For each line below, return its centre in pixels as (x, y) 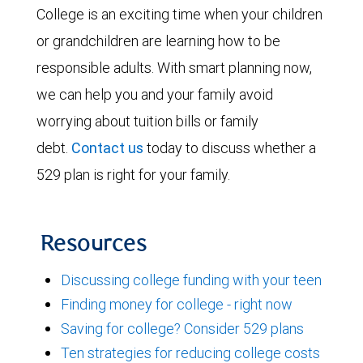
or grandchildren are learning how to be (158, 41)
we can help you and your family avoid (155, 94)
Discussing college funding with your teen (191, 280)
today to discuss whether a (230, 147)
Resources (94, 245)
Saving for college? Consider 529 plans (182, 328)
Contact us (107, 147)
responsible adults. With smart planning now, (174, 67)
